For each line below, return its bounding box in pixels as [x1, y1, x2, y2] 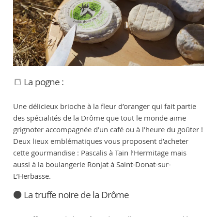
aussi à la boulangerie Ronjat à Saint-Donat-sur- [13, 159, 171, 169]
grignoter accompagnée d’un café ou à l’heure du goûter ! [13, 124, 203, 134]
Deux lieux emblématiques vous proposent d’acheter [13, 136, 188, 146]
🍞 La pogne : [13, 75, 63, 88]
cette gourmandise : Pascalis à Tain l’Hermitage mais [13, 147, 186, 157]
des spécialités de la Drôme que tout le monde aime [13, 112, 186, 123]
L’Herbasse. [13, 170, 51, 181]
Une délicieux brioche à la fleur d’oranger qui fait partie [13, 101, 196, 111]
